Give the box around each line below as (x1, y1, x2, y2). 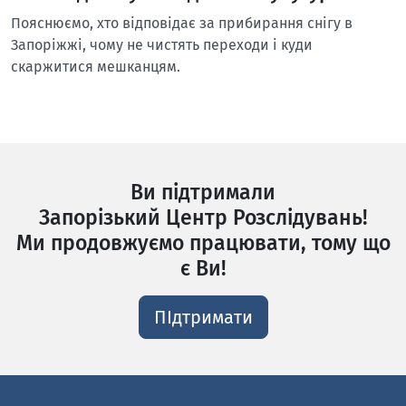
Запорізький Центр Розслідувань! (38, 205, 368, 230)
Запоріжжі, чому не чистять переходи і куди (11, 36, 313, 53)
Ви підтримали (130, 179, 275, 205)
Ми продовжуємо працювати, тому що (15, 230, 391, 256)
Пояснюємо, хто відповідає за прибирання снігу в (11, 14, 353, 32)
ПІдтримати (153, 306, 253, 328)
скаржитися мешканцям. (11, 58, 180, 75)
